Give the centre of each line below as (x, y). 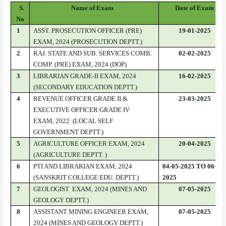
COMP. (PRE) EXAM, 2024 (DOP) (82, 64)
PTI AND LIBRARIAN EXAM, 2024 (83, 166)
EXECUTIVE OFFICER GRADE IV (82, 109)
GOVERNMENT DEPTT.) (69, 132)
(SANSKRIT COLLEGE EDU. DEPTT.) (86, 177)
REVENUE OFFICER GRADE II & (81, 98)
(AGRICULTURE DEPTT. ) (70, 154)
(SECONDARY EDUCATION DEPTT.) (86, 87)
